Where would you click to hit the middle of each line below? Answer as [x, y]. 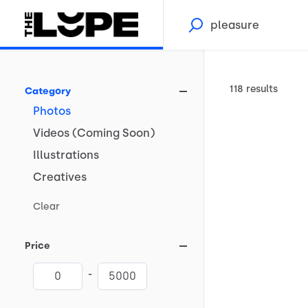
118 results [253, 89]
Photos [52, 111]
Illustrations [66, 155]
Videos [51, 133]
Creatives [60, 177]
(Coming [96, 133]
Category [48, 91]
